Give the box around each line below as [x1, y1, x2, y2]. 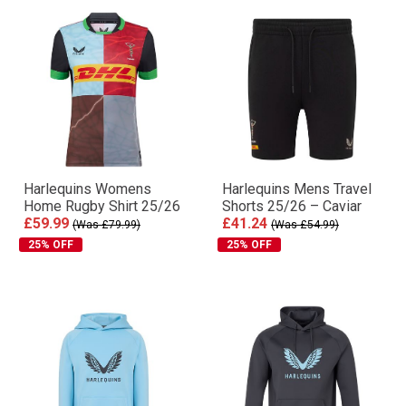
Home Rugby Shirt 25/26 [24, 198, 180, 215]
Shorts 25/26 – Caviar [222, 198, 362, 215]
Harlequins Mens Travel [222, 180, 372, 198]
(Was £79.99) [72, 218, 140, 231]
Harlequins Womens [24, 180, 151, 198]
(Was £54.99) [271, 218, 339, 231]
